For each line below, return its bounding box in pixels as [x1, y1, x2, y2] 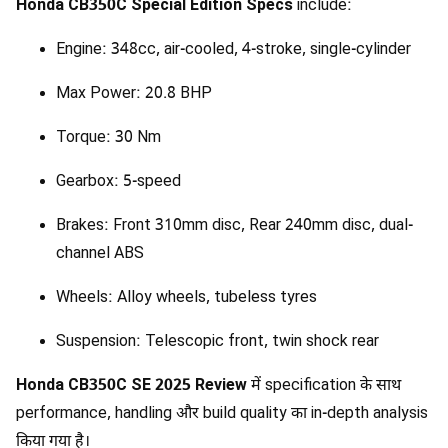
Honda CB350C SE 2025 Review [16, 376, 247, 398]
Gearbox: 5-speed [56, 172, 181, 194]
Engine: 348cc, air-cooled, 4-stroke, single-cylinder [56, 40, 411, 62]
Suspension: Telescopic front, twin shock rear [56, 332, 379, 354]
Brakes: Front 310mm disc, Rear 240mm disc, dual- [56, 216, 413, 238]
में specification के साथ [247, 376, 401, 398]
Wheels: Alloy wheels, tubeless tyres [56, 288, 317, 310]
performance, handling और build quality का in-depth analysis [16, 404, 428, 426]
